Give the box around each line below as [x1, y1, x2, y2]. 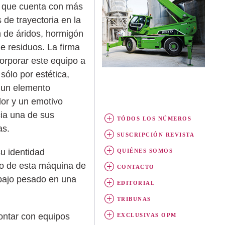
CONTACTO [117, 163, 155, 170]
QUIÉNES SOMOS [117, 147, 173, 154]
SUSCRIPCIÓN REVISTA [117, 131, 195, 138]
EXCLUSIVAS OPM [117, 211, 177, 218]
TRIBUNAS [117, 195, 151, 202]
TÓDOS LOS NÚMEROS [117, 115, 192, 122]
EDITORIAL [117, 179, 155, 186]
